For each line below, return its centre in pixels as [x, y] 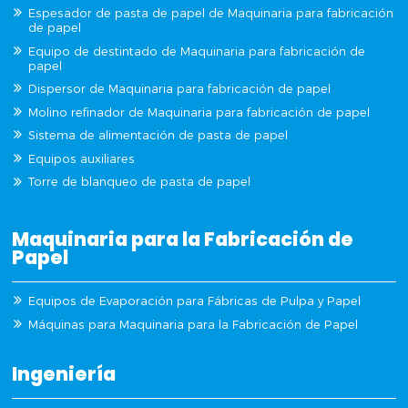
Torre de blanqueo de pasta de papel [140, 182]
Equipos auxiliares [82, 158]
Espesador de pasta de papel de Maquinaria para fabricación [211, 13]
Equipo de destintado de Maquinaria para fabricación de [197, 51]
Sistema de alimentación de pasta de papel [158, 136]
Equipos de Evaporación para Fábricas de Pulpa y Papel [195, 301]
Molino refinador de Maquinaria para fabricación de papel [199, 112]
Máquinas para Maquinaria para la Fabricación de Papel [194, 324]
